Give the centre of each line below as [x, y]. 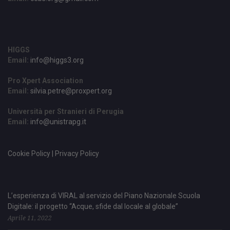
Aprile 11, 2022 [30, 218]
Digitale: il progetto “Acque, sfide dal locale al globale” [93, 206]
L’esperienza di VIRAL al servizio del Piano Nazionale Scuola [104, 195]
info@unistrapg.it [58, 121]
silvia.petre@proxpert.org [71, 91]
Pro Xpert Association [45, 80]
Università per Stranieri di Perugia [66, 111]
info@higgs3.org [57, 60]
